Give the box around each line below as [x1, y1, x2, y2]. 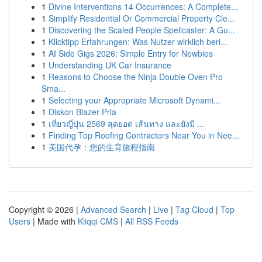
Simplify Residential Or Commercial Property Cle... [49, 12, 235, 24]
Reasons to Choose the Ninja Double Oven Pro [49, 71, 223, 82]
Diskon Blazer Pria [49, 106, 116, 118]
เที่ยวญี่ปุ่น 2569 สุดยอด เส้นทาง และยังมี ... [49, 118, 204, 129]
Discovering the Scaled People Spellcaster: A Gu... [49, 24, 235, 36]
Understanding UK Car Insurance [49, 59, 171, 71]
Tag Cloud [175, 204, 213, 215]
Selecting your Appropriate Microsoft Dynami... [49, 94, 220, 106]
